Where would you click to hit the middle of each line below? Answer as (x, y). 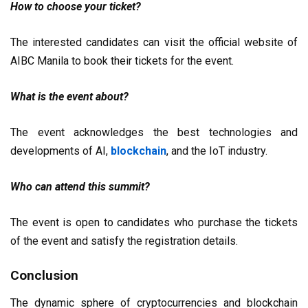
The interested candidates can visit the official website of (154, 42)
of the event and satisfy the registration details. (124, 241)
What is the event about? (69, 96)
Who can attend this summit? (80, 186)
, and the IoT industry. (217, 151)
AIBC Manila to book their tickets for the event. (122, 60)
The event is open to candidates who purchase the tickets (154, 222)
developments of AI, (60, 151)
